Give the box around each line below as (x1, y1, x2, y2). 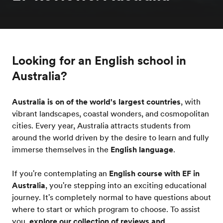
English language (111, 143, 173, 155)
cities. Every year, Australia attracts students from (12, 119, 191, 131)
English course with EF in (109, 167, 200, 179)
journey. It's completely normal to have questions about (12, 191, 211, 203)
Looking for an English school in (12, 52, 186, 69)
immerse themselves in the (12, 143, 111, 155)
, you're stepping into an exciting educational (45, 179, 207, 191)
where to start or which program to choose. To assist (12, 203, 200, 215)
